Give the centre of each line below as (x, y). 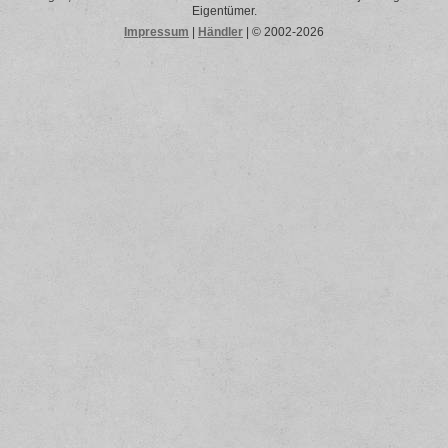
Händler (220, 32)
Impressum (156, 32)
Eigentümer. (224, 11)
